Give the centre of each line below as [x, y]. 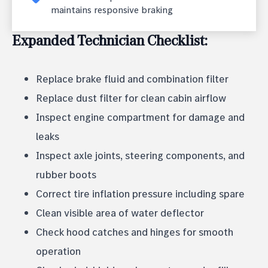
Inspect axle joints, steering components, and [140, 155]
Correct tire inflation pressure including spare [140, 193]
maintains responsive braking [112, 10]
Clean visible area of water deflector [120, 212]
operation [58, 251]
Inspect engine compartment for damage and [140, 117]
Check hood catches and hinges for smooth [135, 232]
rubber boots [66, 174]
